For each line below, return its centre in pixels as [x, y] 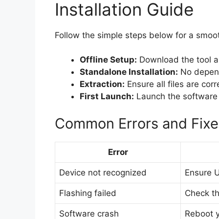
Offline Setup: [108, 60]
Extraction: [102, 84]
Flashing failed [88, 193]
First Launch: [107, 97]
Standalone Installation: [129, 72]
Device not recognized [103, 172]
